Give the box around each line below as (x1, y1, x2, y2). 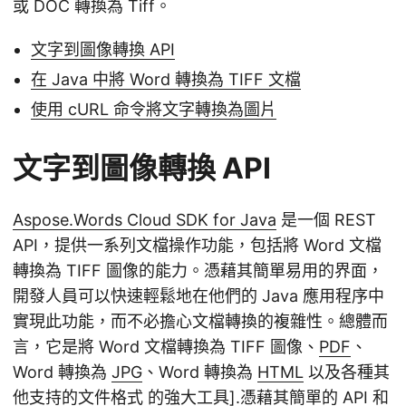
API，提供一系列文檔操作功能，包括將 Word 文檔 (13, 235, 382, 255)
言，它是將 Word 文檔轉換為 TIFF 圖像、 (13, 336, 319, 356)
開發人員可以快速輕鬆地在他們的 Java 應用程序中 (13, 285, 384, 305)
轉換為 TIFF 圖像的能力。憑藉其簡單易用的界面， (13, 260, 383, 280)
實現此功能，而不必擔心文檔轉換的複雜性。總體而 (13, 311, 388, 331)
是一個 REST (276, 209, 376, 229)
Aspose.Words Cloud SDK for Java (13, 209, 276, 229)
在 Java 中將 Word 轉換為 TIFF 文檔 (31, 69, 301, 89)
